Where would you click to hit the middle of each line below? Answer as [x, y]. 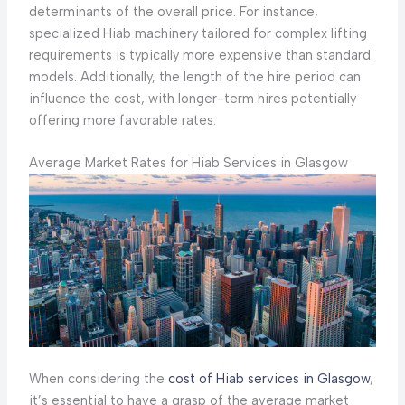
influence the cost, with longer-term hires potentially [192, 98]
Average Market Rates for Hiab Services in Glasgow [188, 163]
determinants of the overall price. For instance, [173, 11]
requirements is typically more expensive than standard [199, 55]
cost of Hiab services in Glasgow [268, 379]
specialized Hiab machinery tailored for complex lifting [198, 33]
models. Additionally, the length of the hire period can [194, 76]
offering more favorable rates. [122, 120]
